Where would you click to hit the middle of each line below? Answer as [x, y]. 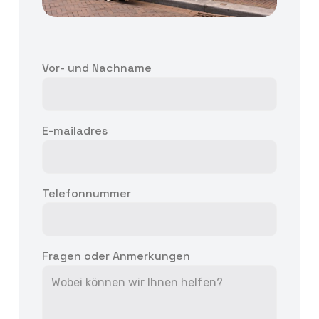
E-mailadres [75, 130]
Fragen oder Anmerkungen [116, 256]
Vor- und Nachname [97, 68]
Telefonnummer [87, 193]
